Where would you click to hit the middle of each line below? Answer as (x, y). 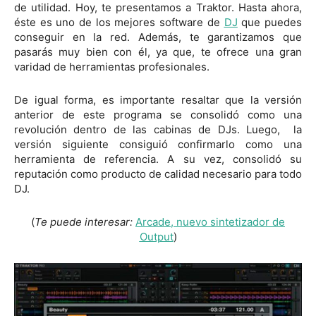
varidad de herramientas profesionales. (112, 66)
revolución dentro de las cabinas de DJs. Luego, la (158, 129)
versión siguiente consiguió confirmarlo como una (158, 144)
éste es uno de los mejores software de (119, 22)
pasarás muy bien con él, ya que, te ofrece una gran (158, 51)
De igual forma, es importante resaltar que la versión (158, 99)
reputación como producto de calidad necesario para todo (158, 174)
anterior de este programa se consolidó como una (158, 114)
